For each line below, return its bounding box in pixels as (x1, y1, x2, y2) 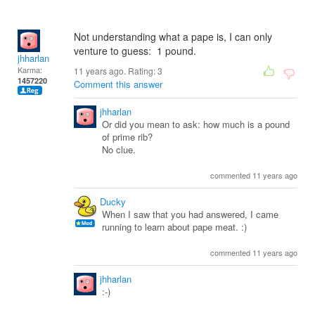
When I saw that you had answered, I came (102, 207, 278, 221)
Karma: (18, 64, 42, 75)
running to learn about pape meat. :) (102, 220, 247, 233)
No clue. (102, 143, 136, 156)
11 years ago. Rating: (74, 65, 157, 77)
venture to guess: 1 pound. (74, 44, 196, 58)
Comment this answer (74, 77, 162, 91)
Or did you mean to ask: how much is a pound (102, 117, 290, 131)
